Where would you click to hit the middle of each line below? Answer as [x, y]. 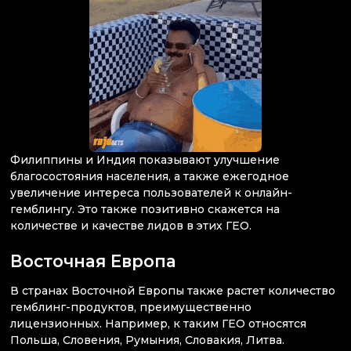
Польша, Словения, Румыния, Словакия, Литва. [147, 340]
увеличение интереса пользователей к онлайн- [151, 192]
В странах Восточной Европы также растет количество [173, 291]
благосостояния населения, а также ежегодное [150, 176]
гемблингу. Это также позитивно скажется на [145, 209]
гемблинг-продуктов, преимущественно [131, 308]
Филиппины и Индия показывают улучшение [145, 159]
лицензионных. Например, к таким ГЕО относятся [158, 324]
